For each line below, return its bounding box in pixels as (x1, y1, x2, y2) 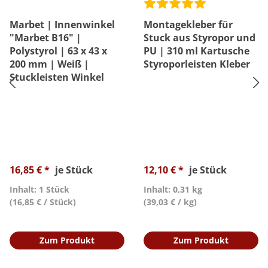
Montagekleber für (144, 18, 233, 31)
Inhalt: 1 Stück (10, 184, 69, 195)
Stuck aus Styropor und (144, 31, 255, 44)
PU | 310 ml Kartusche (144, 44, 249, 57)
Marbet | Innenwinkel (10, 18, 115, 31)
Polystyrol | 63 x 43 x (10, 44, 107, 57)
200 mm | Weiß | (10, 57, 89, 71)
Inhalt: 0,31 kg (144, 184, 202, 195)
